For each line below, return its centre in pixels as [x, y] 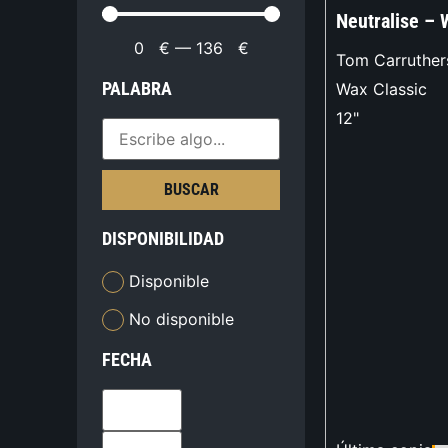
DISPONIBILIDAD [163, 239]
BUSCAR [191, 190]
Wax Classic [381, 89]
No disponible [182, 318]
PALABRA [137, 89]
